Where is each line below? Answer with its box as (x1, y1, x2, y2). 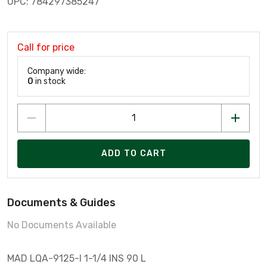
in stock (33, 76, 66, 86)
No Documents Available (7, 219, 116, 231)
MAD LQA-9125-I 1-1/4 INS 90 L (7, 252, 146, 264)
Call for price (17, 41, 74, 53)
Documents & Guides (7, 195, 116, 209)
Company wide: (27, 66, 86, 76)
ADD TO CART (101, 148, 167, 159)
